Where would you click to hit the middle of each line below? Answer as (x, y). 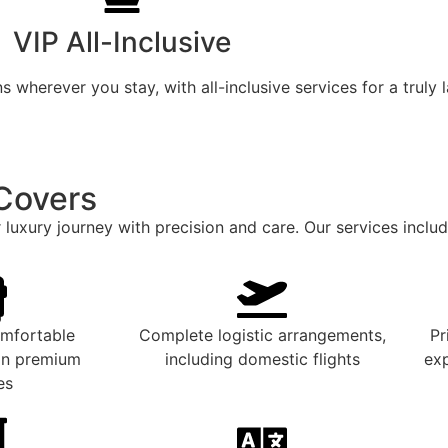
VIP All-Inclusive (122, 42)
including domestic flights (262, 359)
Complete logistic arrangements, (262, 335)
